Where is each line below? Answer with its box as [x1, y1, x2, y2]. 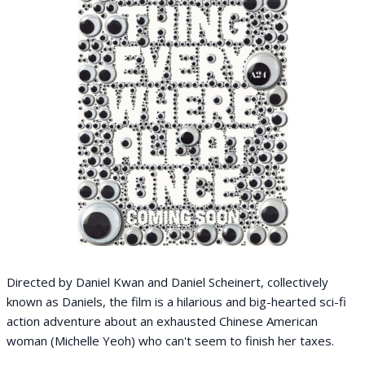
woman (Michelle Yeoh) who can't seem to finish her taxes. [7, 332, 334, 349]
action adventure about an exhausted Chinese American [7, 313, 318, 329]
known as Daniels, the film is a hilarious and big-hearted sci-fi [7, 293, 346, 310]
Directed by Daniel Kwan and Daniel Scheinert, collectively [7, 274, 328, 290]
